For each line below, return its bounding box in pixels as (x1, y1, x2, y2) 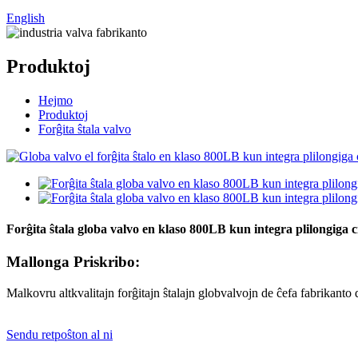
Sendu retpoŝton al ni (6, 328, 113, 342)
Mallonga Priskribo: (6, 253, 140, 271)
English (6, 11, 45, 25)
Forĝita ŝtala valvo (38, 121, 131, 136)
